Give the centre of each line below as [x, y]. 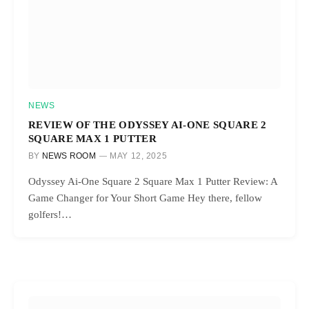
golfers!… [50, 214]
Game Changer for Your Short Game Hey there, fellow [145, 198]
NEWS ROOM [69, 156]
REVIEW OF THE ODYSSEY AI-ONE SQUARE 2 [148, 124]
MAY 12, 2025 [139, 156]
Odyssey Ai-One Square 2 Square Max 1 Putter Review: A [153, 181]
